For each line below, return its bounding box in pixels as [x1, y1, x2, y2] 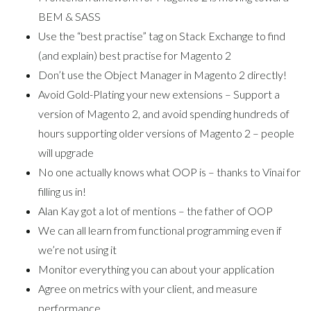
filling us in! [38, 184, 86, 198]
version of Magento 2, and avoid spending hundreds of [38, 106, 289, 120]
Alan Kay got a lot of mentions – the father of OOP [38, 203, 273, 217]
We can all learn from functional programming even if [38, 223, 282, 237]
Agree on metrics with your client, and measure [38, 281, 258, 295]
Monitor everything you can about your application [38, 262, 274, 276]
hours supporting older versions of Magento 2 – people [38, 126, 294, 140]
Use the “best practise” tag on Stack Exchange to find [38, 28, 285, 42]
